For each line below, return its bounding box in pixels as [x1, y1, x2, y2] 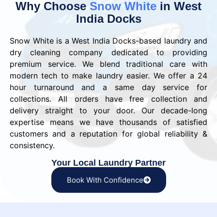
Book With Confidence [66, 175, 143, 185]
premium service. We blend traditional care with [10, 59, 207, 69]
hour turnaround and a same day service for [10, 82, 207, 93]
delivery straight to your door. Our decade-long [10, 106, 207, 116]
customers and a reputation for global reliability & [10, 129, 207, 139]
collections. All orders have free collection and [10, 94, 207, 104]
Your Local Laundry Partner [51, 157, 166, 168]
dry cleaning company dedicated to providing [10, 47, 207, 58]
